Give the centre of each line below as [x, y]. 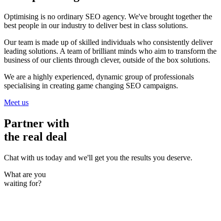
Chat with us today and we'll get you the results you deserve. [98, 157]
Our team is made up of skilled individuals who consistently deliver [108, 42]
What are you [25, 174]
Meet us [16, 102]
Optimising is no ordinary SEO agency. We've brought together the [108, 16]
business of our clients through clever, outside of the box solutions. [107, 60]
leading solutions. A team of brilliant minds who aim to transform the [110, 51]
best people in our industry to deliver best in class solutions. [96, 25]
